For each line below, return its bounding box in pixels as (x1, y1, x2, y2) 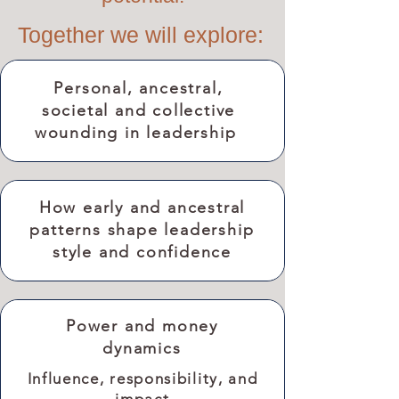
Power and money (65, 316, 218, 336)
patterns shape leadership (29, 220, 255, 240)
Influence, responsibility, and (27, 370, 258, 387)
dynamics (102, 338, 182, 358)
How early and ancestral (38, 198, 246, 217)
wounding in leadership (34, 123, 243, 142)
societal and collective (41, 101, 236, 120)
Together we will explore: (18, 22, 264, 47)
